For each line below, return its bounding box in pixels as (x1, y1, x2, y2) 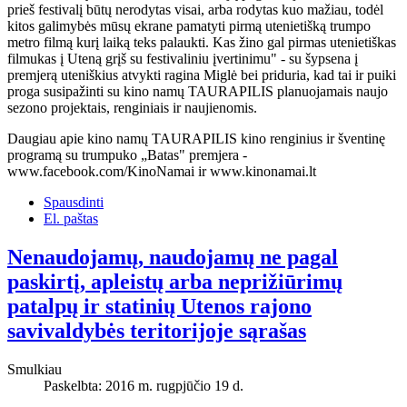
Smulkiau (7, 361, 62, 377)
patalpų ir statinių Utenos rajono (7, 293, 312, 318)
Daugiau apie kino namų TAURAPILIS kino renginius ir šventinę (7, 130, 385, 146)
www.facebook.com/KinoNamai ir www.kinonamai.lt (7, 163, 316, 179)
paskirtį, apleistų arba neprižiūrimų (7, 269, 342, 293)
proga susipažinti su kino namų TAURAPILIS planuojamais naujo (7, 83, 388, 99)
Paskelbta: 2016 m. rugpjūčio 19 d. (44, 377, 243, 393)
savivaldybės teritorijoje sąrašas (7, 318, 306, 342)
